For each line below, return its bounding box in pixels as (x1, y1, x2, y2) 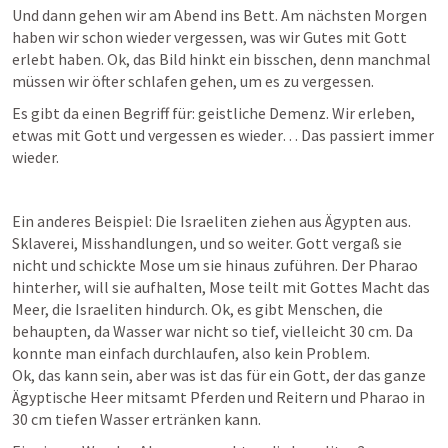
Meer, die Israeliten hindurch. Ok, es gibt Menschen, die (12, 299, 383, 319)
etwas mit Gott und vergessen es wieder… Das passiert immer (12, 125, 434, 145)
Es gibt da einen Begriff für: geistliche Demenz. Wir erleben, (12, 103, 415, 123)
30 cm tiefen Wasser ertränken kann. (12, 409, 261, 429)
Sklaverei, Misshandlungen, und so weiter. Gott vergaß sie (12, 233, 402, 253)
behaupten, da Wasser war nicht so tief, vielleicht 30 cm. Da (12, 321, 413, 341)
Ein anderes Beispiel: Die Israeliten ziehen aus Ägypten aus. (12, 211, 411, 231)
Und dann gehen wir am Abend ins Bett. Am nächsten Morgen (12, 5, 427, 25)
